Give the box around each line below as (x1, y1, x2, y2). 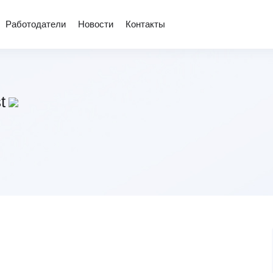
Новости (78, 19, 113, 29)
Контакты (126, 19, 165, 29)
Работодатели (5, 19, 66, 29)
